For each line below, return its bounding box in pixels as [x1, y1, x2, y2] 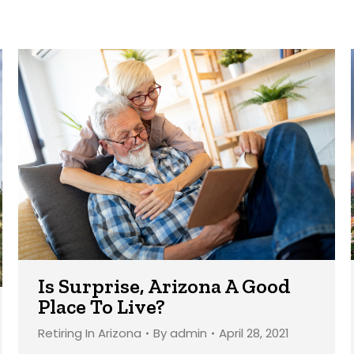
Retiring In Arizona [38, 325, 141, 342]
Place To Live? [38, 294, 165, 320]
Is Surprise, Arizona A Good [38, 273, 291, 299]
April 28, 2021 [219, 325, 289, 342]
